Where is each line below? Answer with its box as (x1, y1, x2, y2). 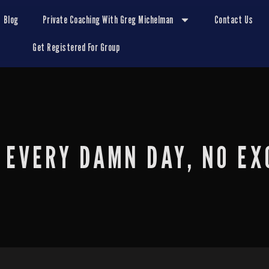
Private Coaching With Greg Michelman (42, 13, 174, 26)
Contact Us (214, 13, 253, 26)
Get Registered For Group (32, 41, 120, 53)
